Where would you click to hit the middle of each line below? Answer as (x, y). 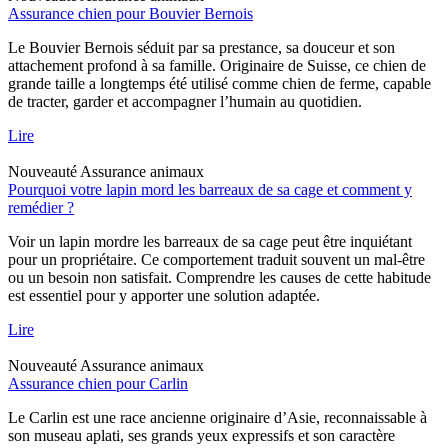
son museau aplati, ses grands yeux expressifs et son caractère (201, 435)
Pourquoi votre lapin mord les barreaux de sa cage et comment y (210, 189)
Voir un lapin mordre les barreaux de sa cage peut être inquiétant (210, 241)
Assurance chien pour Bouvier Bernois (130, 13)
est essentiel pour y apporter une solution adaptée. (164, 295)
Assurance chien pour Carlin (98, 383)
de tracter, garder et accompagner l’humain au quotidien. (185, 101)
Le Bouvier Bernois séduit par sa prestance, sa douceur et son (201, 47)
